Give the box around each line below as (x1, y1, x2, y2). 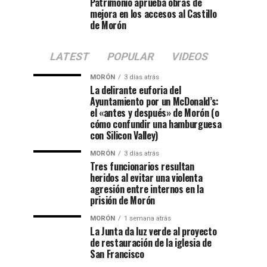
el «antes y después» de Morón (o (90, 105, 219, 120)
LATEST (48, 51, 91, 63)
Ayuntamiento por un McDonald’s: (90, 94, 219, 108)
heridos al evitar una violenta (90, 170, 203, 185)
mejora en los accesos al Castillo (90, 7, 217, 21)
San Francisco (90, 247, 144, 261)
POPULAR (105, 51, 156, 63)
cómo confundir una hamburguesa (90, 117, 222, 131)
